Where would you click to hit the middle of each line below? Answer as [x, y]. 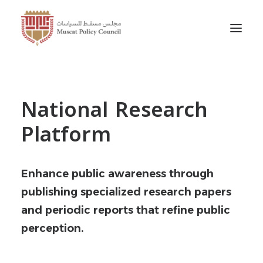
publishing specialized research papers [126, 192]
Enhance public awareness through [117, 174]
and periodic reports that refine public [126, 210]
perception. [53, 228]
